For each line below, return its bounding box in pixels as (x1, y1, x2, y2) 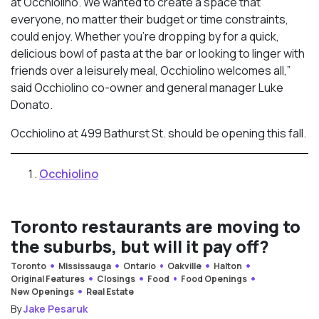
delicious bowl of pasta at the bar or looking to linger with (11, 45, 305, 61)
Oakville (167, 259, 202, 272)
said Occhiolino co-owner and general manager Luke (11, 79, 283, 95)
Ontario (122, 259, 156, 272)
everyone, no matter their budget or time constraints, (11, 11, 288, 27)
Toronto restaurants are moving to (11, 214, 300, 238)
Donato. (11, 96, 53, 113)
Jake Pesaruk (23, 301, 88, 315)
